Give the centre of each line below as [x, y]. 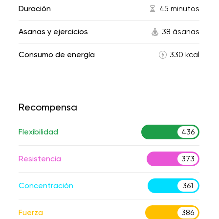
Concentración [46, 186]
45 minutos [179, 9]
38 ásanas [181, 32]
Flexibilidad [38, 132]
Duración [35, 9]
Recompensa [48, 107]
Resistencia [40, 159]
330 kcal [185, 55]
